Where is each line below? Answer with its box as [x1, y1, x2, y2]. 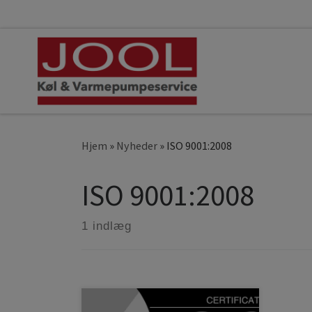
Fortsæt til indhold [19, 13, 114, 29]
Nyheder [116, 138, 157, 153]
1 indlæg [81, 219, 132, 233]
